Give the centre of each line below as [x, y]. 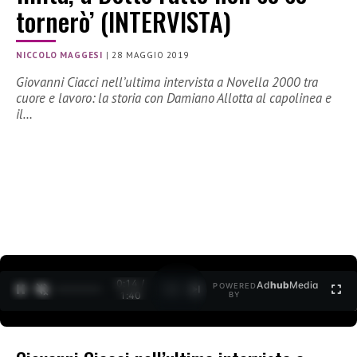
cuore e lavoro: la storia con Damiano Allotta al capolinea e [174, 98]
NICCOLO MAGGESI [59, 55]
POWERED [235, 286]
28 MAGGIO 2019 [150, 55]
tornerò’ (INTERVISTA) [124, 22]
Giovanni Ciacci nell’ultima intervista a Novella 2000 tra [167, 82]
